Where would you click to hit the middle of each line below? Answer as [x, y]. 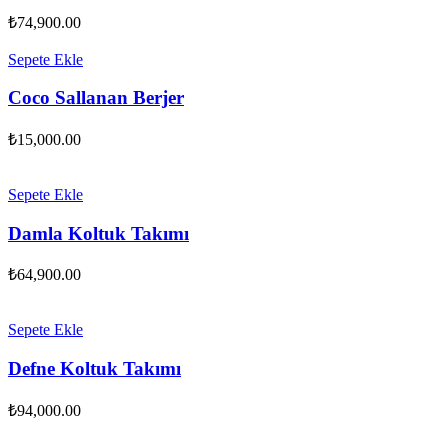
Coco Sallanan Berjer [96, 98]
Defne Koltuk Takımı [94, 369]
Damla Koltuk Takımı [98, 233]
